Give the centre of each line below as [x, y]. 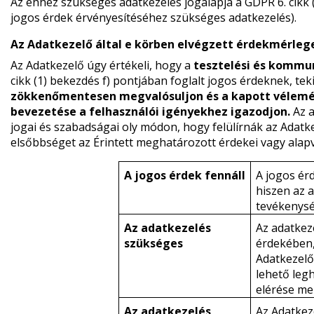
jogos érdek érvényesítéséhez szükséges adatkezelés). [153, 18]
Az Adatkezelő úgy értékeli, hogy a [102, 65]
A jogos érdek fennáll [184, 175]
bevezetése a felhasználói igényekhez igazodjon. [151, 111]
